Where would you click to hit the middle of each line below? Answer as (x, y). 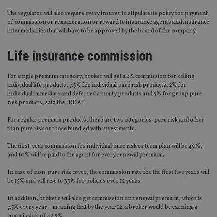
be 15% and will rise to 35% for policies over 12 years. (75, 181)
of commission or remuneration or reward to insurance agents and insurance (108, 23)
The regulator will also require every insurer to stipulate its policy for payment (108, 14)
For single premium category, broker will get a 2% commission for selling (101, 77)
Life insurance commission (80, 56)
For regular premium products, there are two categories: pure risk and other (106, 120)
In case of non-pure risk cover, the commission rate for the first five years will (108, 173)
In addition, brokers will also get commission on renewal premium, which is (105, 199)
